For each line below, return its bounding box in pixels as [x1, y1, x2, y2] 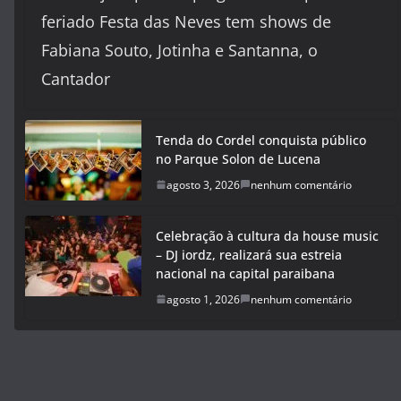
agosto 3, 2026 [166, 176, 240, 192]
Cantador [41, 67, 110, 90]
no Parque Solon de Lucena [156, 149, 320, 167]
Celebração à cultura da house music [156, 226, 379, 244]
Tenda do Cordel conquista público [156, 131, 366, 149]
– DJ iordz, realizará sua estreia [156, 245, 342, 263]
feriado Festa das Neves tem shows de [41, 10, 331, 32]
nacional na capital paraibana [156, 264, 335, 282]
